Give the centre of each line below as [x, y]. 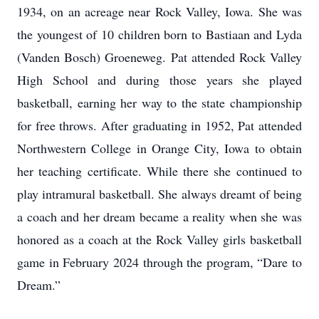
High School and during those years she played [159, 80]
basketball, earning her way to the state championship [159, 103]
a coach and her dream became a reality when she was [159, 216]
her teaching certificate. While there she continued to [159, 171]
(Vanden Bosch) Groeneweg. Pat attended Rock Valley [159, 57]
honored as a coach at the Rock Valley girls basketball [159, 239]
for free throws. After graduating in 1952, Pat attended [159, 125]
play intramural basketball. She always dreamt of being [159, 194]
